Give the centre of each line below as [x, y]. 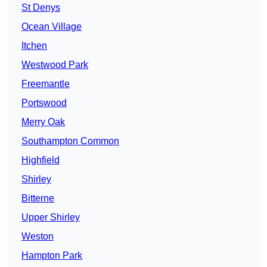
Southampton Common [70, 141]
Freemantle [46, 84]
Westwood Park [55, 65]
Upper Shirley [51, 218]
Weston [38, 237]
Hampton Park [52, 256]
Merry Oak [43, 122]
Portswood [44, 103]
